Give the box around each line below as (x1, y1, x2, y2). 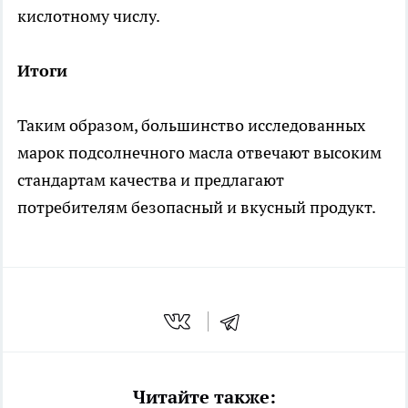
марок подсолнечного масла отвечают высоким (17, 141, 382, 163)
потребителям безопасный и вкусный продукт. (17, 196, 376, 218)
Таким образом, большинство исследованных (17, 114, 365, 136)
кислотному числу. (17, 5, 160, 26)
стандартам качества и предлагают (17, 168, 284, 190)
